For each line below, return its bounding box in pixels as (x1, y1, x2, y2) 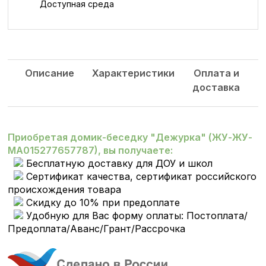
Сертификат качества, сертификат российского (23, 170, 257, 183)
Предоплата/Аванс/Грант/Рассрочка (8, 223, 186, 235)
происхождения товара (8, 183, 122, 196)
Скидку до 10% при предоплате (23, 197, 183, 209)
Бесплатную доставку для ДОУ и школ (23, 157, 213, 170)
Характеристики (91, 67, 175, 80)
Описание (25, 67, 75, 80)
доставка (192, 81, 240, 94)
